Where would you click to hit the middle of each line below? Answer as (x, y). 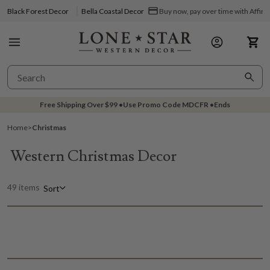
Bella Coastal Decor (113, 11)
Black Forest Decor (38, 11)
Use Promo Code (152, 105)
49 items (24, 187)
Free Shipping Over (72, 105)
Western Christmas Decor (93, 156)
